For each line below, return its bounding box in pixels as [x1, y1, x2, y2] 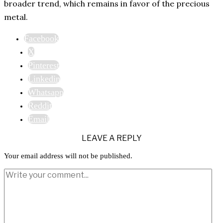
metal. [4, 11, 28, 22]
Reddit [28, 100, 52, 111]
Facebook [24, 33, 59, 43]
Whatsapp [28, 87, 64, 97]
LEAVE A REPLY [81, 133, 142, 143]
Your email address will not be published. [4, 151, 132, 160]
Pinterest [28, 60, 59, 70]
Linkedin [28, 73, 60, 84]
